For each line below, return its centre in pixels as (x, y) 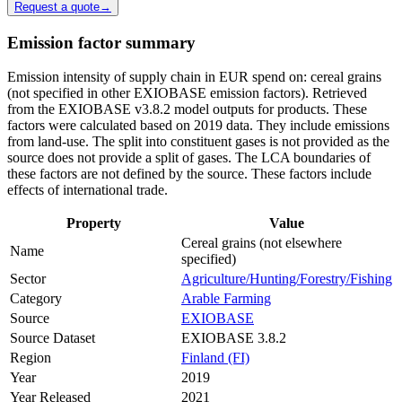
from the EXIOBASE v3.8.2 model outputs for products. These (187, 109)
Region (31, 358)
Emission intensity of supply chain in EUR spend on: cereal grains (194, 77)
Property (94, 223)
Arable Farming (226, 299)
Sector (28, 279)
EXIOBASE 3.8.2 (234, 338)
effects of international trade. (87, 190)
